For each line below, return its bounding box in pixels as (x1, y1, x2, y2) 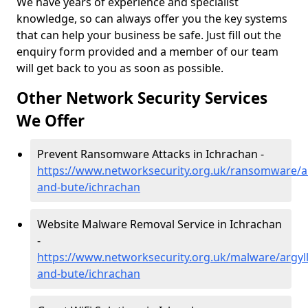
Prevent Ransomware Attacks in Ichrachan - (37, 146, 264, 162)
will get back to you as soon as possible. (16, 60, 226, 76)
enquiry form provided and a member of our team (16, 44, 278, 59)
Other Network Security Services (16, 87, 267, 109)
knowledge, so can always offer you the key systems (16, 11, 287, 26)
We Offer (16, 110, 85, 131)
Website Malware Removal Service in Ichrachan (37, 217, 282, 232)
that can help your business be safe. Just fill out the (16, 27, 281, 43)
